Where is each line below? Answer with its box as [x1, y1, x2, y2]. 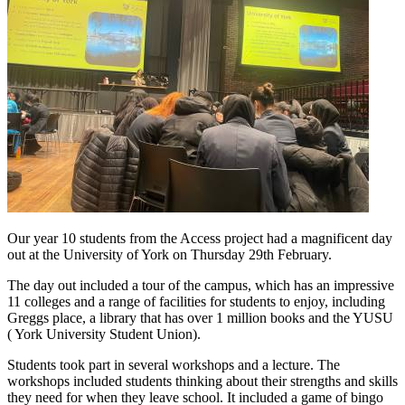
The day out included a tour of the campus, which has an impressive [7, 278, 394, 294]
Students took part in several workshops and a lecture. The [7, 357, 340, 373]
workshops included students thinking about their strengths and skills [7, 373, 398, 390]
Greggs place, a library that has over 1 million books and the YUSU [7, 310, 393, 326]
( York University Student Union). [7, 326, 201, 343]
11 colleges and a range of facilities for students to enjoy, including [7, 294, 385, 310]
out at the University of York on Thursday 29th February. [7, 247, 332, 263]
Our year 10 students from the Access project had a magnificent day [7, 231, 392, 247]
